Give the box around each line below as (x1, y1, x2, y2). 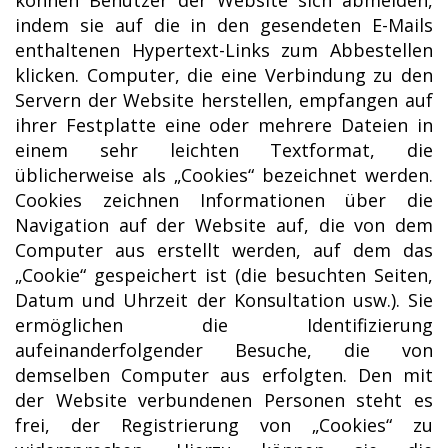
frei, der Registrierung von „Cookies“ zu (15, 412, 433, 437)
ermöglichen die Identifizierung (15, 312, 433, 337)
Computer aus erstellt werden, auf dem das (15, 237, 433, 262)
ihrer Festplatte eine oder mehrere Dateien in (15, 112, 433, 137)
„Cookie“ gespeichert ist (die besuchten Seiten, (15, 262, 433, 287)
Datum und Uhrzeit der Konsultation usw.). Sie (15, 287, 433, 312)
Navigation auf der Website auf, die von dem (15, 212, 433, 237)
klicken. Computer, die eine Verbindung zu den (15, 62, 433, 87)
